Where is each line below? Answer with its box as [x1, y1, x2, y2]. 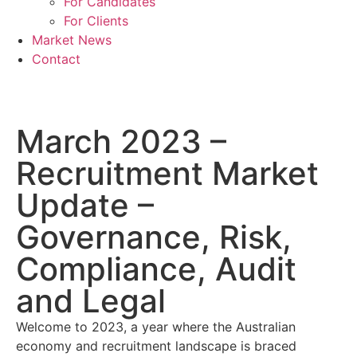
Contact [32, 50, 80, 67]
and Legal [16, 280, 166, 320]
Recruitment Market [16, 153, 319, 193]
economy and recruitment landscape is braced [16, 337, 296, 354]
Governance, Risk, [16, 217, 292, 257]
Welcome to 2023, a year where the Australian [16, 318, 296, 335]
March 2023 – [16, 121, 226, 161]
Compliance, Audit [16, 249, 296, 288]
